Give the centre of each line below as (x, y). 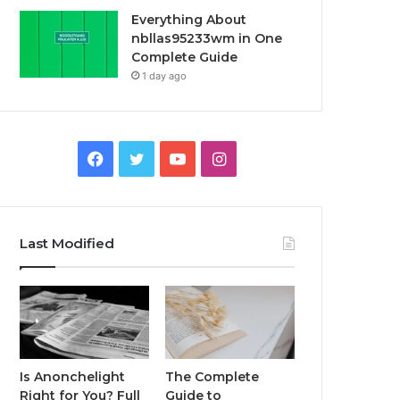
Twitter (171, 158)
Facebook (140, 158)
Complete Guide (185, 57)
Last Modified (67, 243)
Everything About (189, 20)
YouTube (217, 158)
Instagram (263, 158)
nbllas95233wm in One (207, 38)
